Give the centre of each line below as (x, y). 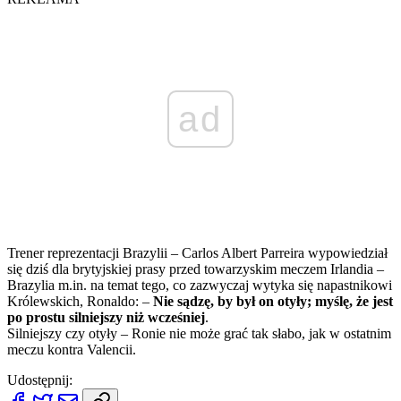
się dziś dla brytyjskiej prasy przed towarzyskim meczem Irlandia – (196, 269)
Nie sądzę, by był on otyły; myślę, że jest (273, 301)
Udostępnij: (40, 380)
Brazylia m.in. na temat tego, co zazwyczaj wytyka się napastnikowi (200, 285)
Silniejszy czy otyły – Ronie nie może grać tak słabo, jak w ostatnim (199, 333)
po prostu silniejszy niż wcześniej (106, 317)
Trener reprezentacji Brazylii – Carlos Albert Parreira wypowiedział (197, 252)
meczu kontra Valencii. (72, 349)
